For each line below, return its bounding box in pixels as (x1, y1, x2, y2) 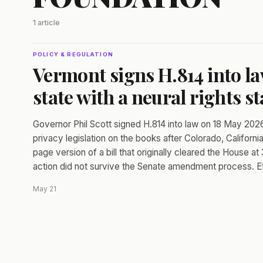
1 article (33, 18, 60, 27)
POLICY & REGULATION (33, 51, 113, 58)
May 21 (33, 184, 56, 193)
